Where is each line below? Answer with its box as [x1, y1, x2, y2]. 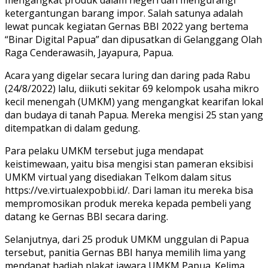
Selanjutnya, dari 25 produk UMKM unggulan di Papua [5, 232, 249, 246]
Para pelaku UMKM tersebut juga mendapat [5, 144, 203, 157]
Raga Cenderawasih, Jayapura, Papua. [5, 45, 173, 59]
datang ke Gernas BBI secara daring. [5, 209, 168, 223]
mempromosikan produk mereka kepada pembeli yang [5, 196, 251, 210]
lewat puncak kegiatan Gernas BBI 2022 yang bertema [5, 19, 248, 33]
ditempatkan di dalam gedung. [5, 121, 140, 135]
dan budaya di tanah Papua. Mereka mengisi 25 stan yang [5, 108, 263, 121]
